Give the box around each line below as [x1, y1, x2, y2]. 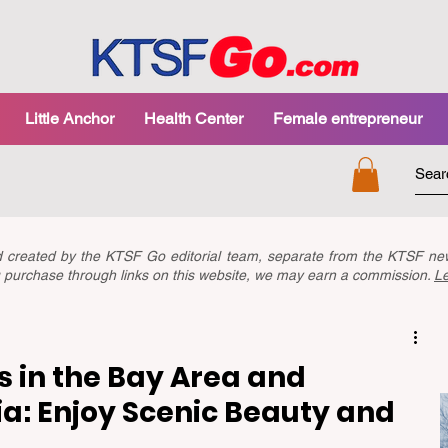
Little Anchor [24, 109, 114, 128]
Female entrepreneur [272, 109, 422, 128]
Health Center [143, 109, 243, 128]
